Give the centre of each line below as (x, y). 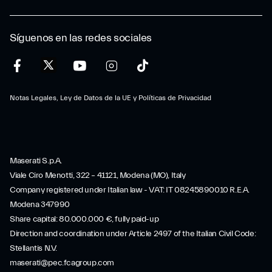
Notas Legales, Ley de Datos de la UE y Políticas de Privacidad (110, 98)
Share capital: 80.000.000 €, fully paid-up (84, 219)
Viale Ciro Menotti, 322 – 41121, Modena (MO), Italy (98, 175)
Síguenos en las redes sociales (81, 38)
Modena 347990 (40, 205)
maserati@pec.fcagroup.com (62, 263)
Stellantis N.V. (33, 248)
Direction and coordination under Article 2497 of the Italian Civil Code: (133, 234)
